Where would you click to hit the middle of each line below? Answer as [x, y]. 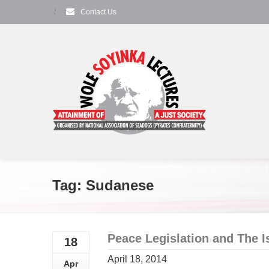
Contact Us [98, 12]
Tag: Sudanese [103, 185]
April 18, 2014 [137, 259]
